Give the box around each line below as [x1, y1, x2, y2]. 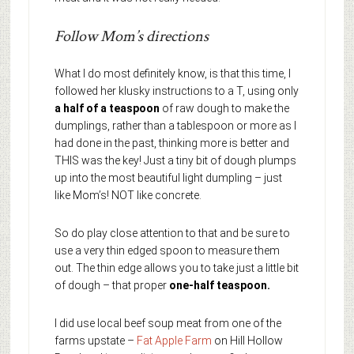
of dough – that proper [54, 278, 169, 292]
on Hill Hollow [213, 333, 283, 347]
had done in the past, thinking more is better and [54, 136, 289, 149]
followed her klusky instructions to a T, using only [54, 84, 299, 97]
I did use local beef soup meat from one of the [54, 316, 281, 330]
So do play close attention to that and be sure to [54, 226, 290, 239]
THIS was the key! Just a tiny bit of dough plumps [54, 153, 296, 167]
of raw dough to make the [159, 101, 289, 115]
